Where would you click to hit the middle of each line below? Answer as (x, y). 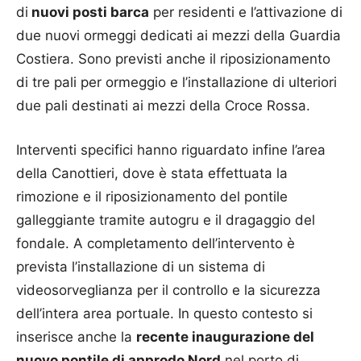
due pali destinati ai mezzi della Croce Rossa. (163, 106)
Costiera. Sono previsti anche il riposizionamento (173, 59)
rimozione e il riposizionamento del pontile (152, 197)
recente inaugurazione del (225, 337)
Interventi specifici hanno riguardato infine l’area (171, 150)
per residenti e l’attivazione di (246, 12)
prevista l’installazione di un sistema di (141, 267)
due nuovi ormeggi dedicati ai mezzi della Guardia (178, 35)
